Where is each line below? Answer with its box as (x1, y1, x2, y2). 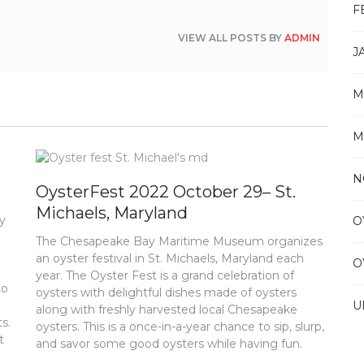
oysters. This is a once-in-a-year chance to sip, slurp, (36, 319, 325, 334)
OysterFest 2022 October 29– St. (36, 182, 297, 201)
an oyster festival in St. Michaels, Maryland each (36, 251, 305, 266)
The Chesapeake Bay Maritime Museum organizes (36, 234, 323, 249)
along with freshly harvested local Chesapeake (36, 302, 298, 317)
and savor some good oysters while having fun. (36, 336, 303, 351)
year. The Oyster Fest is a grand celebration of (36, 268, 295, 283)
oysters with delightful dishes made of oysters (36, 285, 297, 300)
